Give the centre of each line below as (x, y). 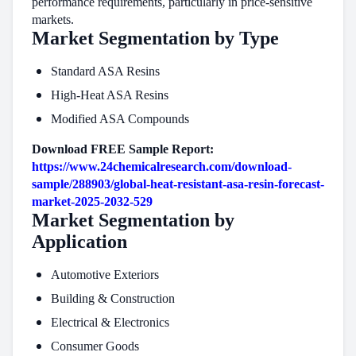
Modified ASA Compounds (120, 119)
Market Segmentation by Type (155, 38)
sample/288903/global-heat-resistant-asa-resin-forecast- (178, 184)
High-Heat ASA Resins (110, 95)
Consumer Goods (95, 346)
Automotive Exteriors (105, 275)
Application (79, 242)
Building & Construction (113, 298)
